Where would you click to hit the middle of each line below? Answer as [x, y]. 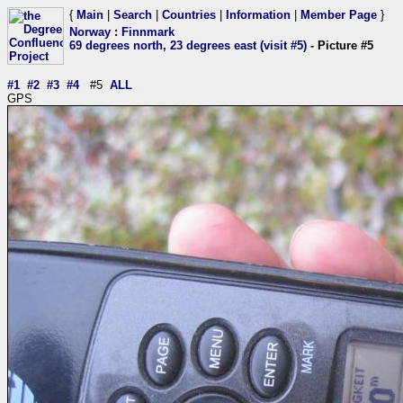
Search [133, 15]
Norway [90, 32]
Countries [189, 15]
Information [258, 15]
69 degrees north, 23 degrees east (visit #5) [188, 45]
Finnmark [148, 32]
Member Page [339, 15]
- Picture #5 [340, 45]
